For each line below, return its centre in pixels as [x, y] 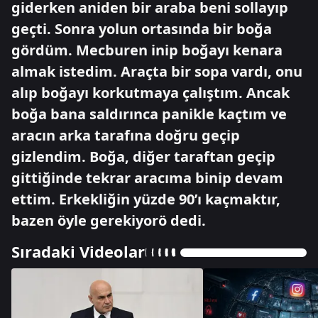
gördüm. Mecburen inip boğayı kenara [147, 50]
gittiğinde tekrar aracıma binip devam [147, 178]
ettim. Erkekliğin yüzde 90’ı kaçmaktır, [146, 199]
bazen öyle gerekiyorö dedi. [109, 220]
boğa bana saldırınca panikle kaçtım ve [149, 114]
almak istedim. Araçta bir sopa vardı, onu [157, 71]
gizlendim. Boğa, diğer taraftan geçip [143, 157]
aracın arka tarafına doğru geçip [126, 135]
